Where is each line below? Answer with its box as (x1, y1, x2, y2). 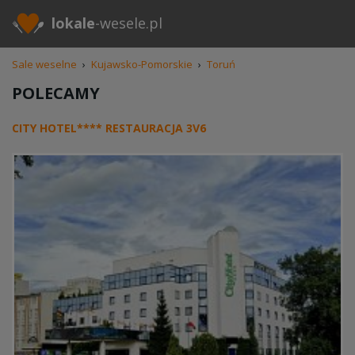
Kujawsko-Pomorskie (91, 57, 193, 71)
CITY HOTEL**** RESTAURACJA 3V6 (12, 120, 206, 136)
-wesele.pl (95, 13, 162, 32)
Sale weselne (12, 57, 77, 71)
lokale (52, 13, 95, 32)
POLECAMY (12, 82, 100, 104)
